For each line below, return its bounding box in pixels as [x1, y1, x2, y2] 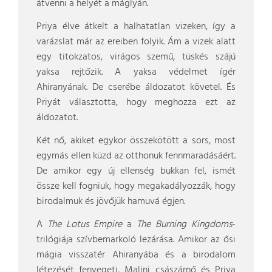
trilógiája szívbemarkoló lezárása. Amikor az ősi [36, 232, 236, 248]
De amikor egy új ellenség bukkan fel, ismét [36, 163, 236, 179]
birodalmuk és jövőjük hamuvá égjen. [36, 194, 185, 209]
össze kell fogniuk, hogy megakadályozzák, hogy [36, 178, 236, 194]
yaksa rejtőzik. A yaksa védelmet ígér [36, 64, 236, 80]
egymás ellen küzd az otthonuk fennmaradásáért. [36, 148, 236, 164]
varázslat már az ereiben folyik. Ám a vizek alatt [36, 34, 236, 50]
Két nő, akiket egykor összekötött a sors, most [36, 133, 236, 149]
